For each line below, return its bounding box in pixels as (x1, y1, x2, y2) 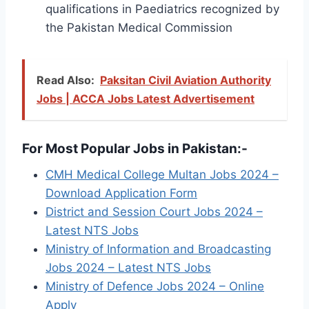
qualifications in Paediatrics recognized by (46, 1, 279, 16)
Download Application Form (46, 186, 197, 200)
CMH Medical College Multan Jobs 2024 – (46, 167, 279, 181)
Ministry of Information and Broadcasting (46, 241, 271, 256)
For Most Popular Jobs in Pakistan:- (22, 141, 248, 157)
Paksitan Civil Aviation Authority (100, 72, 271, 87)
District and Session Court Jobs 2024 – (46, 204, 263, 219)
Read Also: (37, 72, 94, 87)
